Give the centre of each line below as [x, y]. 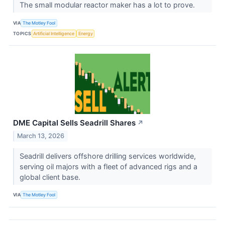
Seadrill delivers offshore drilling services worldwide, [107, 156]
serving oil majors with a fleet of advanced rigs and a [108, 166]
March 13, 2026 [41, 136]
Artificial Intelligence [54, 33]
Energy [85, 33]
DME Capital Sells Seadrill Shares [74, 123]
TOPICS [22, 33]
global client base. [51, 177]
